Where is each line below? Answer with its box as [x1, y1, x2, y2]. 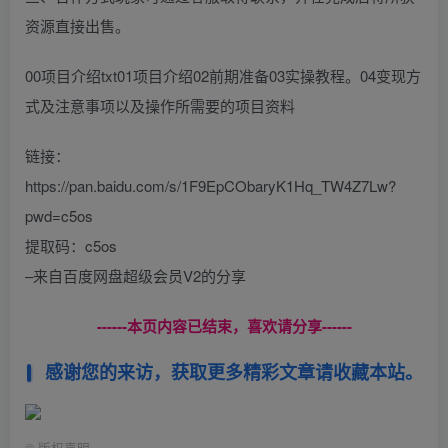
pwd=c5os [25, 205, 93, 227]
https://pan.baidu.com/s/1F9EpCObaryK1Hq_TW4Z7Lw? [25, 175, 396, 197]
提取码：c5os [25, 235, 117, 257]
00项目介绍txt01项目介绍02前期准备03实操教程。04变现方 [25, 65, 421, 87]
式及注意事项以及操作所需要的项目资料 [25, 95, 295, 117]
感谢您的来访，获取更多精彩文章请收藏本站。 [44, 359, 423, 386]
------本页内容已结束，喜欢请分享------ [96, 315, 352, 338]
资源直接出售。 [25, 15, 130, 37]
